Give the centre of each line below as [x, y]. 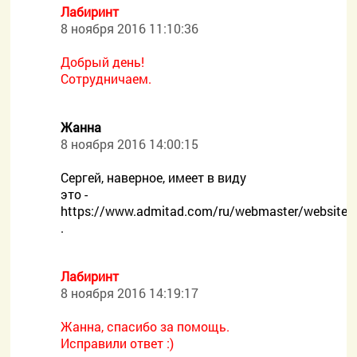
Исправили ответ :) [118, 343]
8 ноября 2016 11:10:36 [130, 28]
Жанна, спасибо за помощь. [145, 326]
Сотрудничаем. [106, 78]
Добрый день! [103, 62]
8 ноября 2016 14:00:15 [130, 144]
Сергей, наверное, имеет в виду [154, 177]
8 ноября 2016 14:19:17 [130, 293]
